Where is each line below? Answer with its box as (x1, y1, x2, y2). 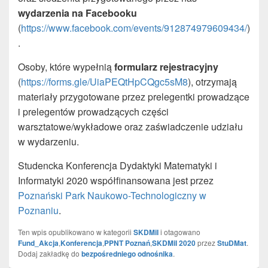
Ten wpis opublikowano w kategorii (18, 227, 133, 237)
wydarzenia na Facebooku (18, 6, 137, 20)
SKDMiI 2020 (152, 237, 196, 249)
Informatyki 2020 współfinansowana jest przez (18, 173, 214, 188)
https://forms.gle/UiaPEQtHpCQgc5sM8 (21, 75, 188, 89)
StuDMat (217, 237, 246, 249)
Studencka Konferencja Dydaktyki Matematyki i (18, 159, 217, 173)
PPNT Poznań (104, 237, 150, 249)
